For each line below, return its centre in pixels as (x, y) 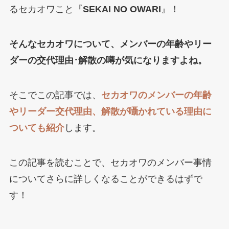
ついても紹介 (37, 128)
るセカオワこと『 (46, 9)
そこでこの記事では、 (55, 95)
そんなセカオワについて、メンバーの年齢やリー (110, 44)
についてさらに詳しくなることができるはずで (106, 179)
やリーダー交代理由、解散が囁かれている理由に (110, 112)
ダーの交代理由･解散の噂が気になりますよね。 (108, 61)
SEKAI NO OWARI (122, 9)
